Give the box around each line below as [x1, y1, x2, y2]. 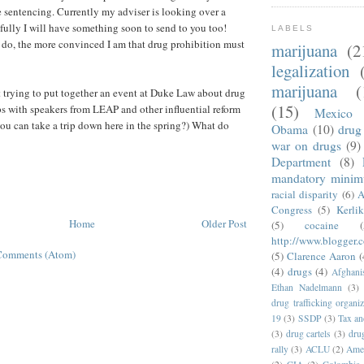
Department [271, 153, 331, 170]
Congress [271, 201, 312, 217]
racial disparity [271, 186, 339, 201]
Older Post [201, 215, 247, 231]
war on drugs [271, 136, 341, 154]
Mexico [314, 104, 353, 121]
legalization [271, 58, 349, 82]
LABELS [271, 24, 314, 33]
